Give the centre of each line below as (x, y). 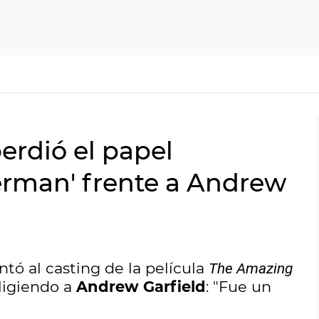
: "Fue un (239, 287)
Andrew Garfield (141, 287)
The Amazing (251, 268)
